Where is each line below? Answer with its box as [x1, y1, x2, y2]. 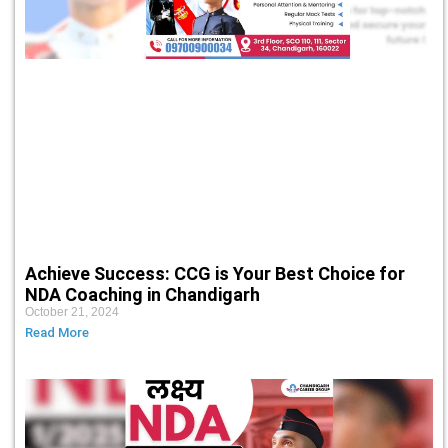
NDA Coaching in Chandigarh [25, 283, 260, 305]
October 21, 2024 [25, 304, 119, 319]
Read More [25, 324, 89, 340]
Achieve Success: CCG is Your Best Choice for [25, 262, 405, 284]
